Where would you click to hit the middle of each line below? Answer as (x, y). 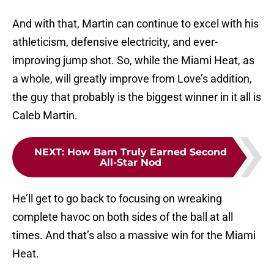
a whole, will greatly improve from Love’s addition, (132, 79)
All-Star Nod (130, 163)
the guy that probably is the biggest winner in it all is (137, 97)
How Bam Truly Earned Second (147, 152)
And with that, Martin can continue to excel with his (135, 24)
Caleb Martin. (45, 116)
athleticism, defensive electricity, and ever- (115, 42)
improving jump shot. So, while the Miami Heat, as (133, 61)
